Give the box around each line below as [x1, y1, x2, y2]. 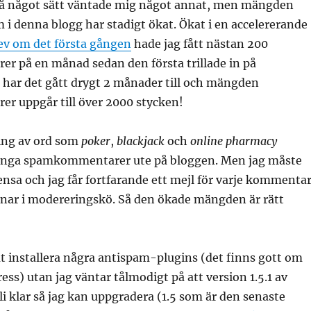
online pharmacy [190, 134, 277, 148]
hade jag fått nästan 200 [131, 37, 268, 51]
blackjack [116, 134, 165, 148]
